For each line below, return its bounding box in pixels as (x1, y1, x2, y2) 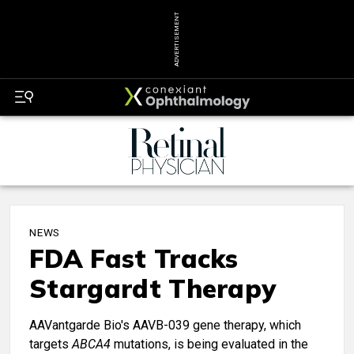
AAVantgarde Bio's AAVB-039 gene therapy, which (29, 318, 301, 333)
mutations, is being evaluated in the (111, 337, 308, 352)
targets (29, 337, 72, 352)
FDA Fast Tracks (29, 243, 239, 275)
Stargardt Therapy (29, 273, 277, 305)
